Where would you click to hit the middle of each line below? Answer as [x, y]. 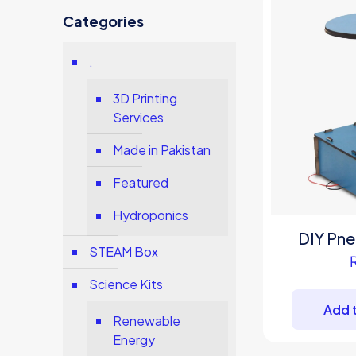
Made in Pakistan [162, 150]
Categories [104, 21]
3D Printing [145, 98]
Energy [134, 340]
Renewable [147, 321]
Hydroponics [151, 215]
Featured [141, 182]
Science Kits [126, 284]
